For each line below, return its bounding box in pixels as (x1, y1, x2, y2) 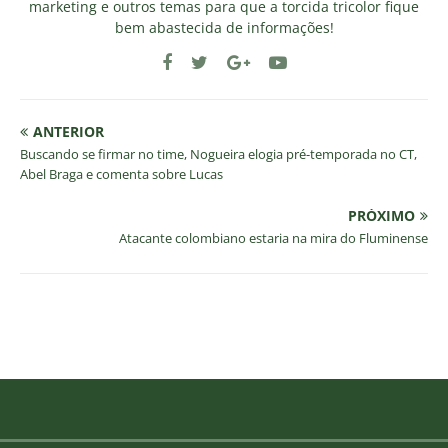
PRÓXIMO (348, 206, 415, 225)
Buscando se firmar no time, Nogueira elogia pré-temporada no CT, (20, 145, 417, 163)
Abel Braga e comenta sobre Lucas (20, 165, 223, 183)
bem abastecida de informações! (114, 18, 334, 37)
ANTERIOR (33, 122, 104, 141)
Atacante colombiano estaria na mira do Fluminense (119, 229, 428, 247)
